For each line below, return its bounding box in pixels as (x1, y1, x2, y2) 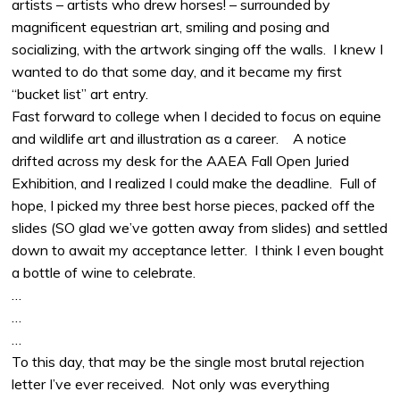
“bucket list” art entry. (12, 85, 149, 104)
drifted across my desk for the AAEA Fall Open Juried (12, 152, 350, 171)
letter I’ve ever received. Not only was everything (12, 375, 330, 394)
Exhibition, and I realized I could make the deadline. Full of (12, 174, 378, 193)
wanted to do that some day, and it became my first (12, 62, 343, 81)
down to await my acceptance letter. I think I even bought (12, 241, 385, 260)
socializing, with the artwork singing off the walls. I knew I (12, 40, 384, 59)
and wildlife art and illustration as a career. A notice (12, 129, 347, 148)
